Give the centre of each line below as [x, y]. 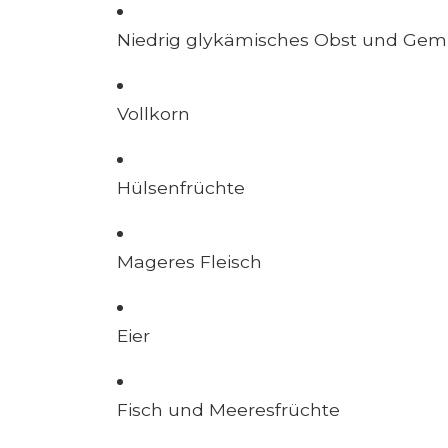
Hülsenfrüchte [181, 188]
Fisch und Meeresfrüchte [228, 410]
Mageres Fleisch [189, 262]
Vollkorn [153, 114]
